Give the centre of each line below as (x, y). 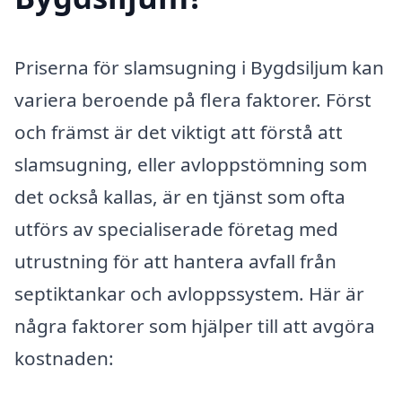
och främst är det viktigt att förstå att (179, 131)
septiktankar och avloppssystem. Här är (189, 293)
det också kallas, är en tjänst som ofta (180, 196)
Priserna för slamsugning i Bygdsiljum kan (199, 67)
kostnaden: (64, 358)
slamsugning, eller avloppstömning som (191, 164)
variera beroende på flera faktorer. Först (193, 99)
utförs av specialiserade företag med (176, 228)
